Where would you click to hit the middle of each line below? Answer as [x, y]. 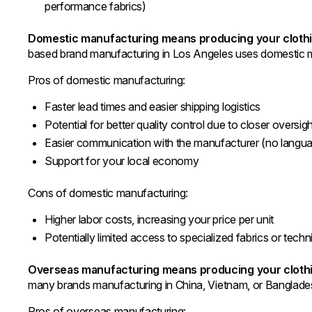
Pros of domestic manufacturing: [107, 80]
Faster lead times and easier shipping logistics [153, 107]
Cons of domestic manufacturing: [108, 193]
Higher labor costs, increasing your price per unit [159, 219]
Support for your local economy [122, 161]
